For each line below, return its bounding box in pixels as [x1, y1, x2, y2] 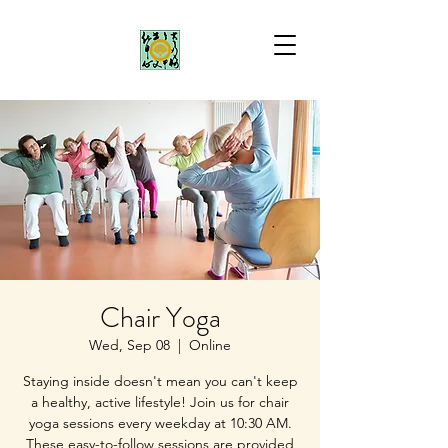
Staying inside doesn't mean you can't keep [22, 372, 298, 390]
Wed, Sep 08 [89, 336, 170, 354]
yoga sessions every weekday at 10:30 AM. [28, 414, 292, 432]
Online [189, 336, 231, 354]
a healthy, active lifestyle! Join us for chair [31, 393, 289, 411]
